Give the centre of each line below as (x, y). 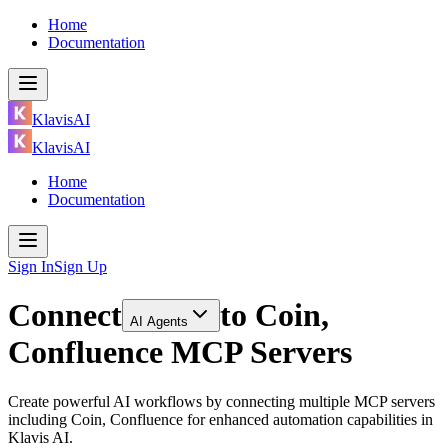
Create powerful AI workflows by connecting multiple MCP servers (221, 401)
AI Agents (159, 322)
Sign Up (80, 266)
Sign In (31, 266)
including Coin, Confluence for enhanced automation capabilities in (220, 419)
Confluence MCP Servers (180, 352)
